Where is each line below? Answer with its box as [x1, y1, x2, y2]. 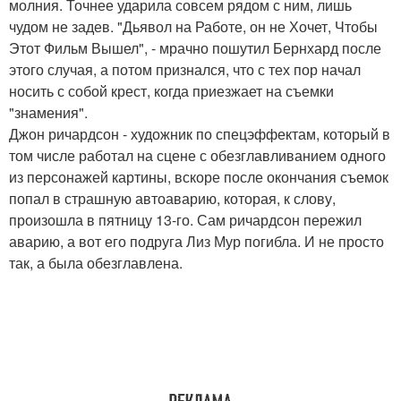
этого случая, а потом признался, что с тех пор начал [9, 59, 361, 81]
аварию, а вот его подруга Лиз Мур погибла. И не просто [9, 231, 384, 252]
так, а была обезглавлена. [9, 252, 183, 274]
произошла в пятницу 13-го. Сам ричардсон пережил [9, 209, 362, 231]
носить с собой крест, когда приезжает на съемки [9, 81, 334, 102]
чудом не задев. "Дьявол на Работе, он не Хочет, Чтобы [9, 16, 378, 38]
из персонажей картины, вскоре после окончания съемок [9, 166, 388, 188]
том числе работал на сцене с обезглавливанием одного [9, 145, 386, 166]
